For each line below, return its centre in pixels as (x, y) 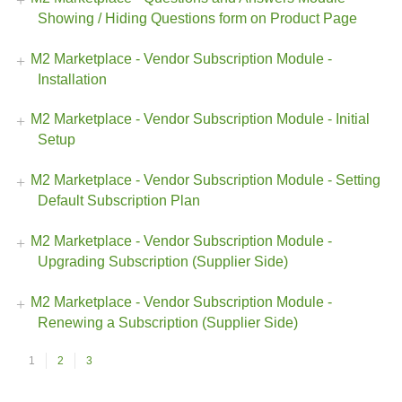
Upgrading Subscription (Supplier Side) (163, 262)
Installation (72, 79)
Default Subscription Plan (119, 201)
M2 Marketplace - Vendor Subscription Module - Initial (200, 119)
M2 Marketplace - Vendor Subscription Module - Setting (205, 180)
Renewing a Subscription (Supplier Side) (168, 322)
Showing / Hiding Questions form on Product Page (197, 18)
